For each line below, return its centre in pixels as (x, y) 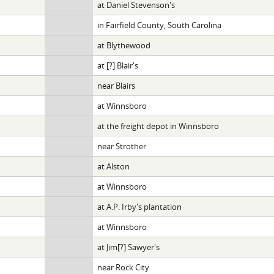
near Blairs (116, 85)
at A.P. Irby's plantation (139, 206)
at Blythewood (124, 45)
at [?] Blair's (117, 65)
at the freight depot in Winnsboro (158, 126)
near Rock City (123, 267)
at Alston (113, 166)
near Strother (121, 146)
